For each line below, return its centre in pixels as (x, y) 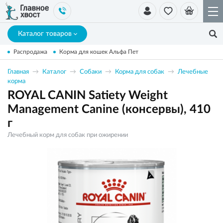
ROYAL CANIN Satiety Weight (88, 96)
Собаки (91, 72)
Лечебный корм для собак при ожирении (68, 135)
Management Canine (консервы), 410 (109, 110)
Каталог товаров (45, 34)
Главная (18, 72)
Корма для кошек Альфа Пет (99, 52)
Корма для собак (140, 72)
